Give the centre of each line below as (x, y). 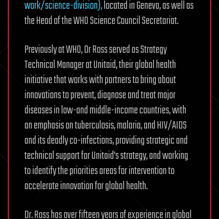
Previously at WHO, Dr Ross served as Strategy (96, 50)
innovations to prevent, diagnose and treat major (100, 96)
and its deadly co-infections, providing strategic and (106, 141)
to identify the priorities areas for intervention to (99, 171)
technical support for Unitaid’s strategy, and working (106, 156)
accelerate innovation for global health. (86, 186)
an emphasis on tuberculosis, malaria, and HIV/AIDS (106, 126)
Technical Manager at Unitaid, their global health (100, 65)
